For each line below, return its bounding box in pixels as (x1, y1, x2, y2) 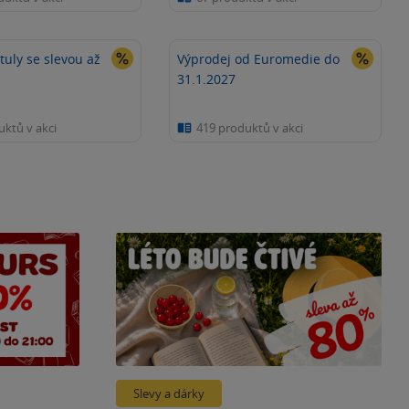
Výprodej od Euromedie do (177, 50, 341, 68)
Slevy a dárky (133, 384, 204, 402)
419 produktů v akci (196, 120, 304, 136)
